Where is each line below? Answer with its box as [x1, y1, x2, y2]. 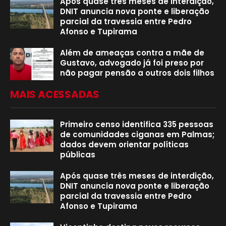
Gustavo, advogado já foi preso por [60, 58, 204, 69]
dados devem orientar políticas [60, 139, 189, 150]
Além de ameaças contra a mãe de [60, 47, 204, 59]
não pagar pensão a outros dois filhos [60, 68, 214, 79]
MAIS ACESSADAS [10, 87, 100, 102]
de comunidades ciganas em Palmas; [60, 129, 214, 140]
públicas [60, 149, 95, 160]
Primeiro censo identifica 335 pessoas [60, 119, 213, 130]
